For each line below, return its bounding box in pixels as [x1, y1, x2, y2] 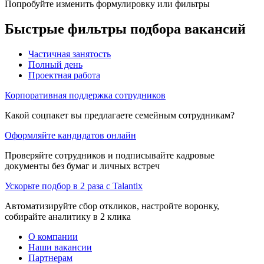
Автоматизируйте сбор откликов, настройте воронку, [5, 200, 219, 211]
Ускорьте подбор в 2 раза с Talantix [5, 180, 143, 191]
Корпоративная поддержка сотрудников [5, 90, 166, 100]
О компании [28, 231, 78, 242]
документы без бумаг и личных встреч [5, 160, 160, 171]
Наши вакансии [28, 242, 92, 252]
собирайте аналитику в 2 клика [5, 211, 131, 222]
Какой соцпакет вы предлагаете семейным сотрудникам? [5, 110, 235, 120]
